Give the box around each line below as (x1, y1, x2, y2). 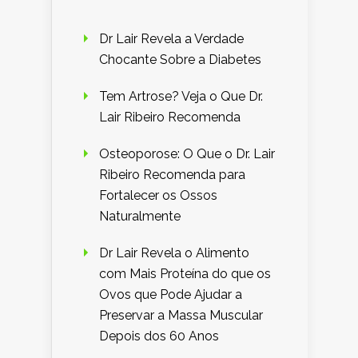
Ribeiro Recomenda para (99, 167, 245, 183)
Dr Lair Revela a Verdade (99, 31, 244, 47)
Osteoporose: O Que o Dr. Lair (99, 146, 275, 162)
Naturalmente (99, 209, 181, 225)
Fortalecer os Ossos (99, 188, 217, 204)
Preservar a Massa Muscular (99, 308, 263, 324)
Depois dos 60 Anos (99, 328, 219, 344)
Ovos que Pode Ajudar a (99, 287, 242, 303)
